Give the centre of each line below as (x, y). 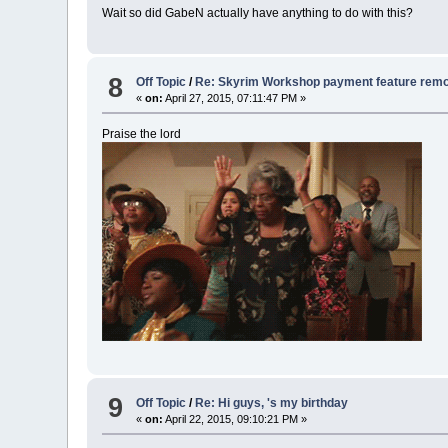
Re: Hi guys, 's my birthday (272, 402)
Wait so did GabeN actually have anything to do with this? (258, 12)
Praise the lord (142, 134)
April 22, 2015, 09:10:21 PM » (235, 418)
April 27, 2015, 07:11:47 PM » (235, 98)
